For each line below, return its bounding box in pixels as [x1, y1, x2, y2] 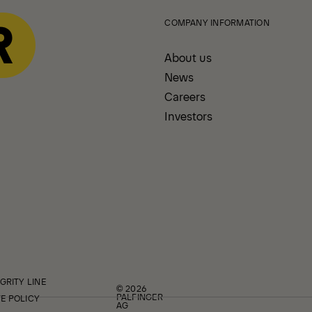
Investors [164, 108, 213, 123]
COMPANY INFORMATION [164, 17, 270, 28]
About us [164, 49, 212, 65]
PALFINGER [116, 291, 163, 302]
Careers [164, 88, 206, 104]
